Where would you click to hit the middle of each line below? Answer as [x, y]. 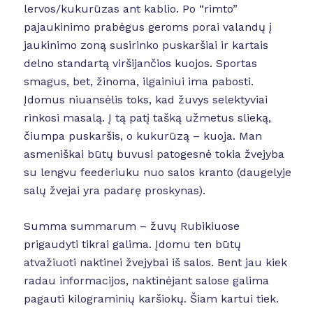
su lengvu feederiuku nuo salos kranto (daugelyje [157, 172]
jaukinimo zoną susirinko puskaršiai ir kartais [146, 45]
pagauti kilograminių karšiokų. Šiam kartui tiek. [151, 299]
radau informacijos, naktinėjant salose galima [146, 281]
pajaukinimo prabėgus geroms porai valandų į [147, 27]
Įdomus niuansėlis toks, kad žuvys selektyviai [145, 99]
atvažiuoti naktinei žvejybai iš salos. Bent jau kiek [155, 263]
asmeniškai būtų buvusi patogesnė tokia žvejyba [154, 154]
